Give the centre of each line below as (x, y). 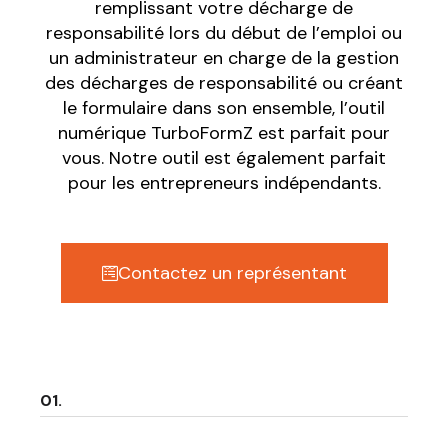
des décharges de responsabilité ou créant (224, 83)
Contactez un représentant (232, 273)
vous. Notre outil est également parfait (224, 158)
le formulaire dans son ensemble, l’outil (224, 108)
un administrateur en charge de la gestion (224, 58)
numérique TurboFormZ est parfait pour (224, 133)
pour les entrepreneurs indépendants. (224, 183)
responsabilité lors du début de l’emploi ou (224, 33)
